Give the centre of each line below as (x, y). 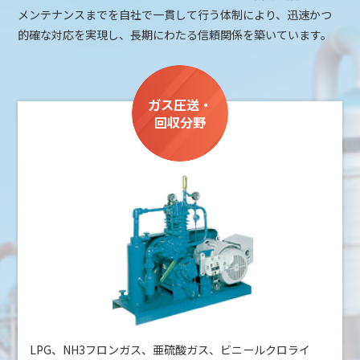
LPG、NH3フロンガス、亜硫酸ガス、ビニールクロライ (170, 349)
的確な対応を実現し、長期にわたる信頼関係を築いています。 (175, 35)
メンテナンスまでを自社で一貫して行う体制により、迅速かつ (175, 15)
